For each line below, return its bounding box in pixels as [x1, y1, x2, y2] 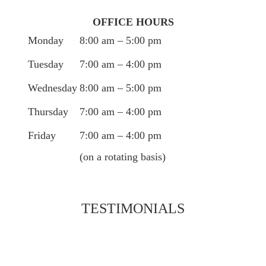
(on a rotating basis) [80, 150, 166, 163]
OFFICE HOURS [92, 15, 174, 28]
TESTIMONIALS [81, 200, 185, 216]
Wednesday [28, 81, 77, 94]
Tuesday [28, 58, 64, 70]
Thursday [28, 105, 68, 118]
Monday [28, 34, 64, 46]
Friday [28, 129, 56, 141]
